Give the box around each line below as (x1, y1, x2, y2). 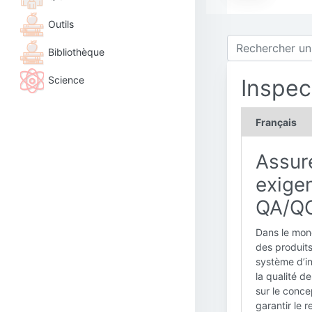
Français (256, 116, 297, 128)
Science (48, 73, 84, 86)
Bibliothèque (48, 45, 104, 58)
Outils (48, 17, 74, 30)
